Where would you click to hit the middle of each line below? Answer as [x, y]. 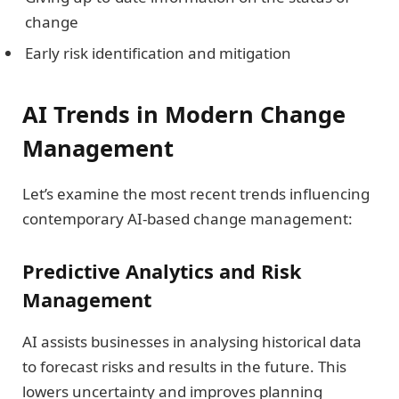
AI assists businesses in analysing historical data [192, 341]
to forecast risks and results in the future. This [184, 366]
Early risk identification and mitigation [160, 53]
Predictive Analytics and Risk [162, 272]
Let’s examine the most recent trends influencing [196, 193]
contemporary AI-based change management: [189, 218]
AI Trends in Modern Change [184, 114]
